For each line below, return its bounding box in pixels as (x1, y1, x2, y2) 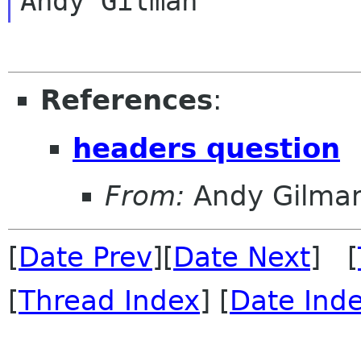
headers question (73, 131, 340, 164)
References (40, 84, 213, 116)
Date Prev (19, 241, 152, 274)
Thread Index (19, 284, 200, 317)
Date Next (173, 241, 310, 274)
